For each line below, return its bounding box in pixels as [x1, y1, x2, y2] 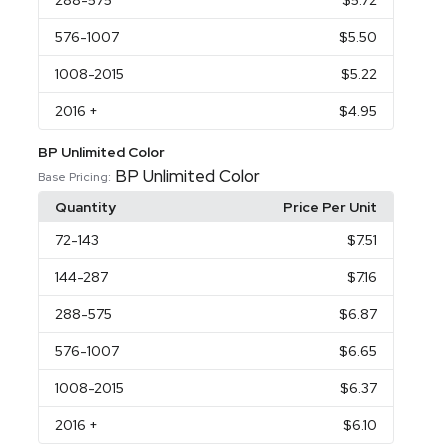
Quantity [55, 198, 117, 216]
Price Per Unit [282, 198, 377, 216]
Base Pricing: [38, 168, 112, 185]
